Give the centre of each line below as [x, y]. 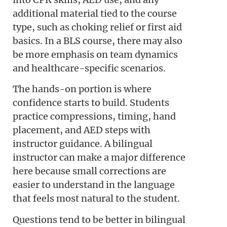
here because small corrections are [89, 171]
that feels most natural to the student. [96, 199]
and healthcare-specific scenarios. [89, 68]
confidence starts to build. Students [91, 103]
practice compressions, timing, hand [94, 117]
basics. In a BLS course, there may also [98, 41]
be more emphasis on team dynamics [95, 54]
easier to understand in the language [94, 185]
